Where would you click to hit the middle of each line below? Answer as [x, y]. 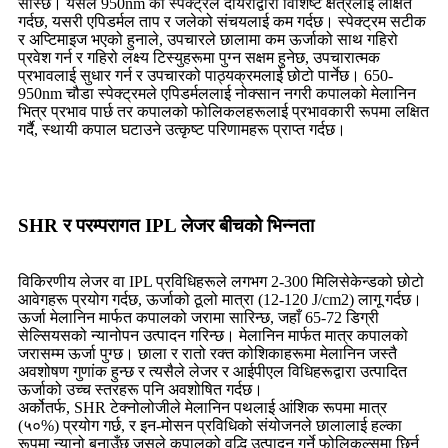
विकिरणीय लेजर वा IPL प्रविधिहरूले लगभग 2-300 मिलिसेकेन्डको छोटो [221, 282]
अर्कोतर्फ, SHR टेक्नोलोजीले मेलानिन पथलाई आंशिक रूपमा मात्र [202, 408]
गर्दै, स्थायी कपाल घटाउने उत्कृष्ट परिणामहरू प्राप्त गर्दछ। [182, 130]
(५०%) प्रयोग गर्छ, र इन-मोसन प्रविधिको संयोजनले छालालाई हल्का [210, 426]
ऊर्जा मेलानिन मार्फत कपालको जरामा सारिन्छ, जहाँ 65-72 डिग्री [198, 318]
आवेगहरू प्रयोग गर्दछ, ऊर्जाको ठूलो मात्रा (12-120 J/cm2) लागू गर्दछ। [220, 300]
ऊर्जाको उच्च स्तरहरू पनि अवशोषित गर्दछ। [140, 390]
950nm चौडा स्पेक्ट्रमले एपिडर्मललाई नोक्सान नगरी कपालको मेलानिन [217, 94]
